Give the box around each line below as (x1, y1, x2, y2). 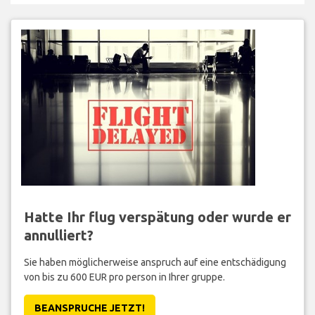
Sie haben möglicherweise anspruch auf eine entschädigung (23, 256, 286, 268)
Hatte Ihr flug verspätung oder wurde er (23, 208, 291, 225)
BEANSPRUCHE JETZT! (34, 302, 145, 314)
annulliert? (23, 226, 94, 243)
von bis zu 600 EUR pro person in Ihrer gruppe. (23, 271, 225, 283)
